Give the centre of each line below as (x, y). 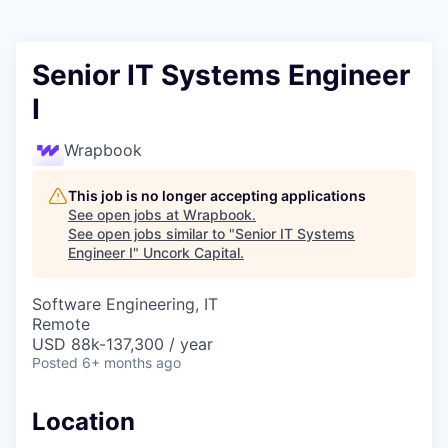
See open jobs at (125, 214)
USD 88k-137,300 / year (122, 344)
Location (83, 421)
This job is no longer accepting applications (217, 195)
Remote (61, 324)
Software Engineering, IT (125, 304)
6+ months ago (131, 362)
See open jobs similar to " (151, 233)
